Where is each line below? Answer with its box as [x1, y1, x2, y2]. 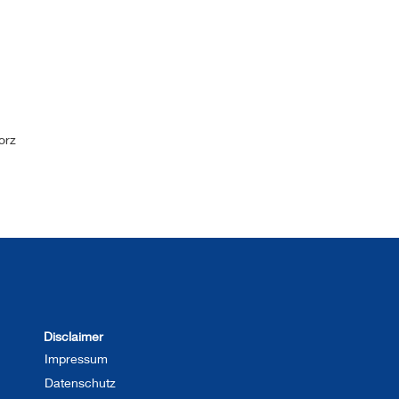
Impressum [45, 351, 108, 367]
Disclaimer [44, 329, 103, 344]
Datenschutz [45, 375, 116, 391]
